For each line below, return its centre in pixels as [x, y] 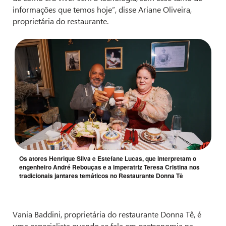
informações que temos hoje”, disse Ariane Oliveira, [102, 10]
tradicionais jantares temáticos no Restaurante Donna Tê [101, 175]
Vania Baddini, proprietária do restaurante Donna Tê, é [107, 214]
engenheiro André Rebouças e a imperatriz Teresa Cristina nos [109, 167]
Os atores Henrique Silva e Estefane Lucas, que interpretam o [108, 158]
